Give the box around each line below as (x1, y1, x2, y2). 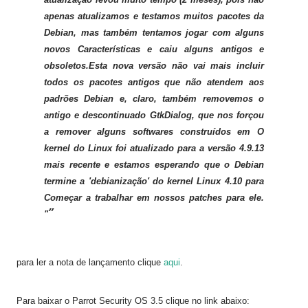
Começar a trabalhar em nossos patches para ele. (44, 192, 264, 203)
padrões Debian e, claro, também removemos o (44, 93, 264, 104)
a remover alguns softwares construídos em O (44, 126, 264, 137)
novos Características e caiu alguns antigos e (44, 44, 264, 54)
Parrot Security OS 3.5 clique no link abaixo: (72, 296, 250, 306)
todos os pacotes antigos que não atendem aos (44, 77, 264, 87)
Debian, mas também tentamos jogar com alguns (44, 27, 264, 38)
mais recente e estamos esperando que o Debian (44, 159, 264, 170)
